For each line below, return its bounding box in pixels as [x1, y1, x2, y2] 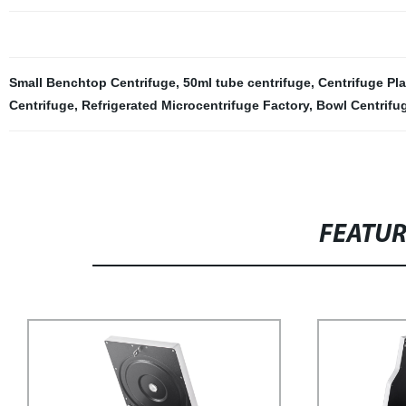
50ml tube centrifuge [182, 74, 311, 90]
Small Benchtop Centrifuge [8, 74, 176, 90]
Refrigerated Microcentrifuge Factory [81, 97, 309, 112]
